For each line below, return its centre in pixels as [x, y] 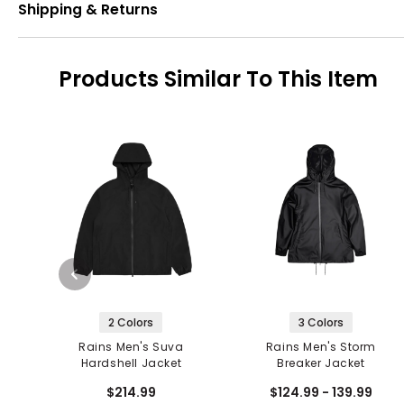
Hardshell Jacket [131, 363]
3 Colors [321, 323]
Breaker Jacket [321, 363]
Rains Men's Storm [321, 347]
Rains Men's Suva [131, 347]
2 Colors [131, 323]
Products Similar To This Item [218, 79]
